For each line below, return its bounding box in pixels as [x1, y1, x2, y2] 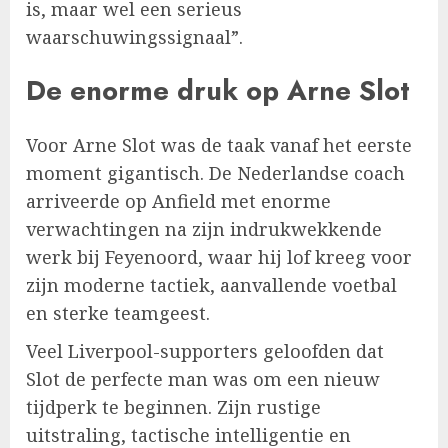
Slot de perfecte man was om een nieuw [26, 366, 380, 391]
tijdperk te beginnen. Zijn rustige [26, 394, 321, 419]
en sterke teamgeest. [26, 300, 210, 325]
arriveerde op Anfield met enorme [26, 188, 331, 213]
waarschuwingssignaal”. [26, 24, 243, 49]
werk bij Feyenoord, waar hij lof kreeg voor [26, 244, 412, 269]
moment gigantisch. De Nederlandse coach [26, 160, 405, 185]
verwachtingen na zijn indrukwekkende [26, 216, 382, 241]
